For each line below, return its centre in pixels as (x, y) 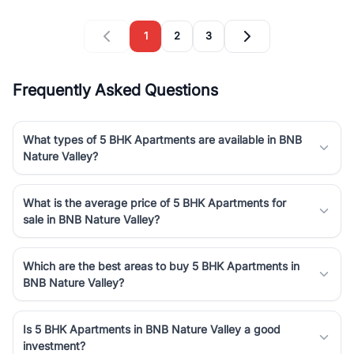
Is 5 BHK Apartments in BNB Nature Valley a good (152, 329)
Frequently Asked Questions (115, 90)
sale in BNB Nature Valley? (91, 219)
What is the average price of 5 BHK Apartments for (154, 202)
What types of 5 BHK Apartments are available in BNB (162, 139)
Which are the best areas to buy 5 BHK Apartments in (161, 265)
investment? (54, 345)
